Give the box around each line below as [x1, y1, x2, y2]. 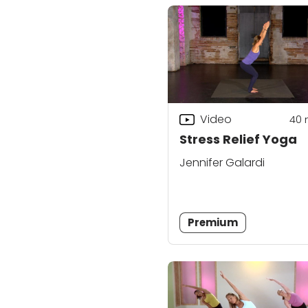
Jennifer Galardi [179, 155, 265, 171]
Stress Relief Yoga [179, 131, 297, 148]
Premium [188, 215, 239, 230]
